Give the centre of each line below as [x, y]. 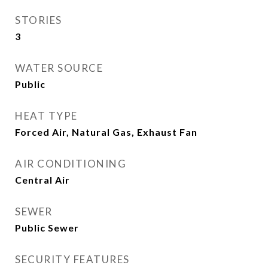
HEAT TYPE [46, 116]
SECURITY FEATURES [72, 259]
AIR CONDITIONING [71, 164]
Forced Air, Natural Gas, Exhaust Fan [106, 132]
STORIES [39, 20]
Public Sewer [47, 228]
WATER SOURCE [59, 68]
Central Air [42, 180]
